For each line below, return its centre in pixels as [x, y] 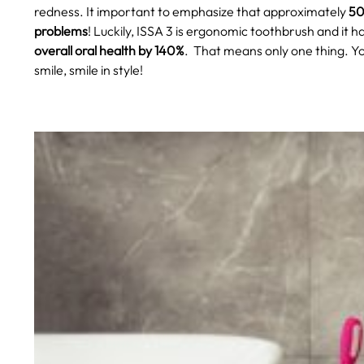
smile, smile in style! [89, 70]
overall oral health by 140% [109, 51]
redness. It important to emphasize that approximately [191, 12]
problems [61, 31]
